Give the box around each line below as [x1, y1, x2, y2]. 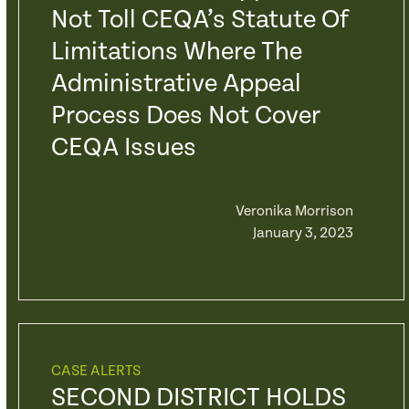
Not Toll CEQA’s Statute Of [50, 5, 349, 35]
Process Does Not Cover [50, 101, 320, 131]
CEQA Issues [50, 133, 196, 163]
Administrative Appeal [50, 69, 301, 99]
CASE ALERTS [50, 362, 141, 380]
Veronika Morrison [235, 203, 353, 220]
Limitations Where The [50, 37, 302, 67]
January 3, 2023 [252, 225, 353, 242]
